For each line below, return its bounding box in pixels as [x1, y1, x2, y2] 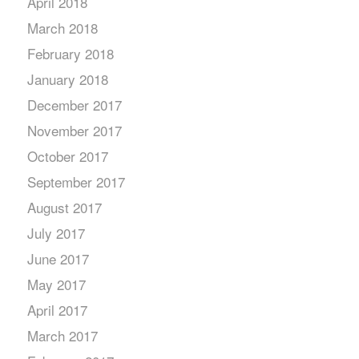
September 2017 [26, 171, 125, 192]
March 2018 [26, 18, 98, 38]
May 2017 [26, 274, 86, 294]
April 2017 [26, 300, 87, 320]
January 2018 [26, 69, 108, 89]
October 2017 [26, 146, 108, 166]
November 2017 [26, 120, 122, 140]
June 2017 [26, 248, 89, 268]
